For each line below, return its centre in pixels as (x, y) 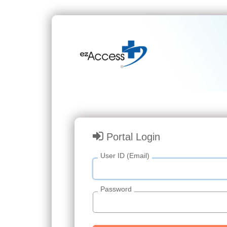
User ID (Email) (125, 156)
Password (116, 189)
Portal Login (133, 137)
